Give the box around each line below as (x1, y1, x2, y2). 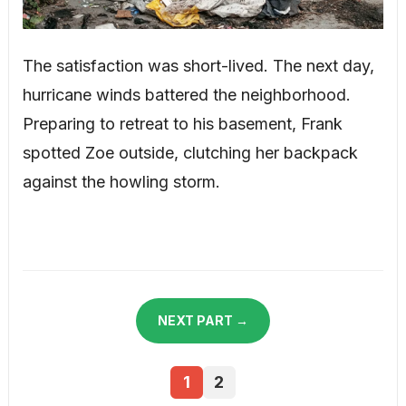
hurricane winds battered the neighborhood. (22, 85, 351, 105)
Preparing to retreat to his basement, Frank (22, 114, 343, 134)
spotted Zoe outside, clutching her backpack (22, 143, 358, 163)
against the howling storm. (22, 172, 220, 192)
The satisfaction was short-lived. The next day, (22, 56, 374, 76)
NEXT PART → (157, 313, 248, 329)
